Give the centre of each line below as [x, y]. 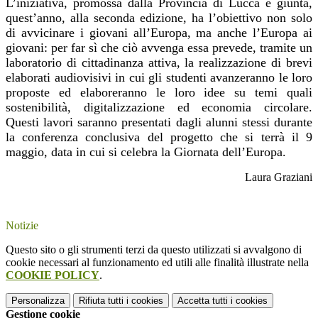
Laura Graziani [279, 177]
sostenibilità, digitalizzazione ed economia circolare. [159, 108]
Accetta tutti [203, 301]
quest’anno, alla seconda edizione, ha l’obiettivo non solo [159, 18]
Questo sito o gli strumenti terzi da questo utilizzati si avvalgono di [154, 250]
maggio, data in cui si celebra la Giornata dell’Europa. [148, 152]
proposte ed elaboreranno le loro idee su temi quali [159, 93]
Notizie [22, 226]
